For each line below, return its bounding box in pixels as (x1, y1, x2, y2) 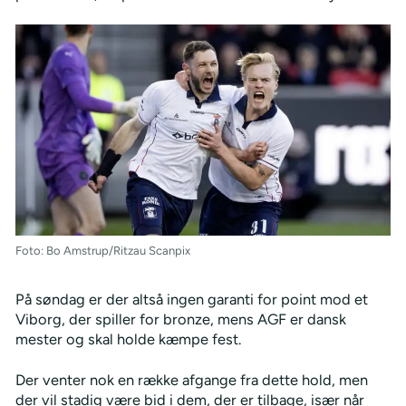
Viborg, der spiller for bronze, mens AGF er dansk (14, 310, 346, 329)
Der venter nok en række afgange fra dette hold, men (14, 371, 368, 390)
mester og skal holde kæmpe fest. (14, 330, 241, 349)
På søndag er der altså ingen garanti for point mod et (14, 290, 368, 309)
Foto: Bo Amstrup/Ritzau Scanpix (14, 244, 190, 258)
